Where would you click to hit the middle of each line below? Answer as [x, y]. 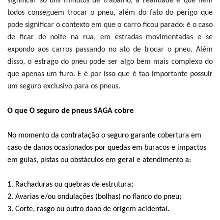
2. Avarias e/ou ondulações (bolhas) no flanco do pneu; [94, 197]
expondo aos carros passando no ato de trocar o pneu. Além [110, 50]
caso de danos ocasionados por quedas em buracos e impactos [107, 148]
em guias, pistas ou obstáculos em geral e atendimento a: [99, 160]
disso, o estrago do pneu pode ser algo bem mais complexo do [110, 62]
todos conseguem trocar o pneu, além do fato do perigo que [110, 13]
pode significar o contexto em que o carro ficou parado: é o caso [110, 25]
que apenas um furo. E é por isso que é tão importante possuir [110, 74]
